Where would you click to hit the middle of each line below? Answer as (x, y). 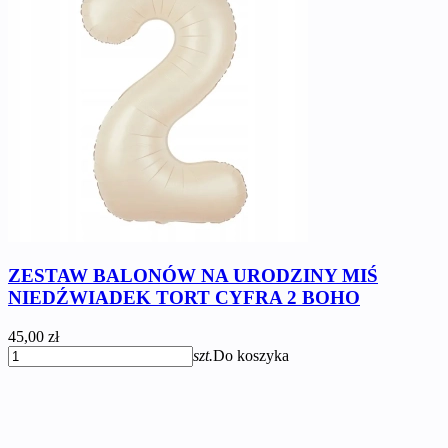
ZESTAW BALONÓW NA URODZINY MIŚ (193, 276)
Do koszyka (251, 355)
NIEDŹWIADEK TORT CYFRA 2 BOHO (184, 298)
